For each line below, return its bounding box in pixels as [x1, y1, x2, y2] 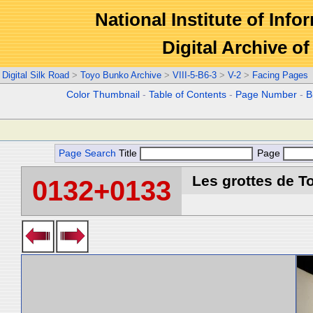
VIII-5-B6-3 [173, 70, 217, 80]
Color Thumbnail [66, 89, 140, 100]
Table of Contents [149, 89, 227, 100]
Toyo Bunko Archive [80, 70, 161, 80]
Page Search [59, 148, 116, 159]
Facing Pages [252, 70, 308, 80]
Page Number [235, 89, 298, 100]
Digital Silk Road [2, 70, 69, 80]
